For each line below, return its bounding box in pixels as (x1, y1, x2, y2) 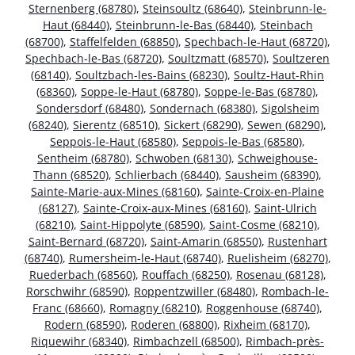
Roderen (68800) (131, 316, 217, 332)
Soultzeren (273, 50, 330, 66)
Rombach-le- (261, 283, 329, 299)
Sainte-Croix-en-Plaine (206, 183, 324, 199)
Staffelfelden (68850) (69, 33, 178, 49)
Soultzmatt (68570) (168, 50, 266, 66)
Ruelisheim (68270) (227, 250, 328, 265)
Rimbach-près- (246, 333, 324, 349)
